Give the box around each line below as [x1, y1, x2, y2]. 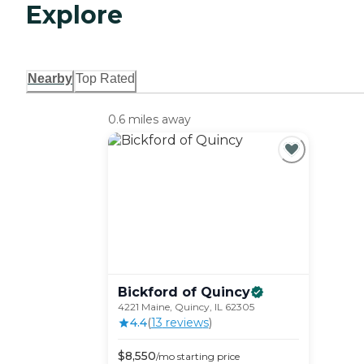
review [162, 315, 203, 331]
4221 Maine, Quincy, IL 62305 [117, 301, 254, 314]
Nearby [28, 71, 72, 86]
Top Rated [76, 71, 135, 86]
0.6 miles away [107, 112, 191, 128]
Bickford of [117, 284, 197, 301]
